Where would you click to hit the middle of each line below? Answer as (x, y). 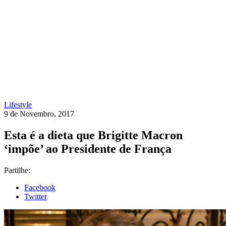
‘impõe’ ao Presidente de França (88, 149)
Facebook (40, 187)
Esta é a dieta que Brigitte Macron (93, 135)
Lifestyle (18, 105)
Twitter (36, 196)
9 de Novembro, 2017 (39, 114)
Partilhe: (17, 170)
